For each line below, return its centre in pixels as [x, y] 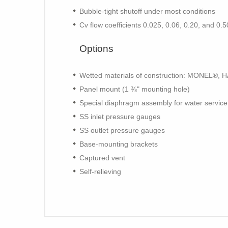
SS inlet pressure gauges [120, 116]
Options [96, 48]
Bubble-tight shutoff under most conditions [147, 11]
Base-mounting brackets [119, 144]
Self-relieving [100, 171]
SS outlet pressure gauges [122, 130]
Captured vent [102, 158]
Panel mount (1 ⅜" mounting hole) [135, 89]
